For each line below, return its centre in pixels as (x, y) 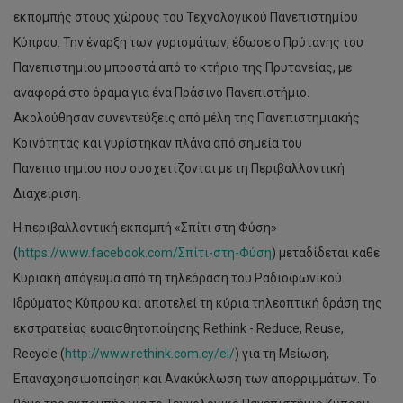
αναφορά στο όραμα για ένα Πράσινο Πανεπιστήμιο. (161, 93)
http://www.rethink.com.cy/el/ (150, 354)
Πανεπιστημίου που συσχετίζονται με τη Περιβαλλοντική (179, 168)
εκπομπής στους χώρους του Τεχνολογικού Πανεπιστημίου (186, 17)
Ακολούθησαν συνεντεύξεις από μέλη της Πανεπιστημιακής (187, 118)
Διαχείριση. (47, 193)
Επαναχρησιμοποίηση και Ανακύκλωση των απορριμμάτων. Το (195, 379)
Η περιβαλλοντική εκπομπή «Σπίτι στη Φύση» (145, 228)
